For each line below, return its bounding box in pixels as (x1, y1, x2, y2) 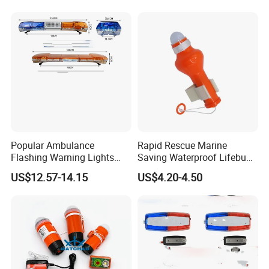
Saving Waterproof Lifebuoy (137, 150, 256, 164)
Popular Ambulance (11, 138, 95, 152)
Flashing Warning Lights (11, 150, 115, 164)
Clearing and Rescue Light (11, 162, 122, 176)
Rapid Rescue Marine (137, 138, 227, 152)
